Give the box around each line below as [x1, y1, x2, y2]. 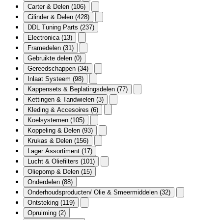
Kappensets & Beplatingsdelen [27, 85, 117, 93]
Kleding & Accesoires [27, 106, 91, 113]
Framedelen [27, 44, 63, 52]
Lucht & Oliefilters [27, 157, 81, 165]
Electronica [27, 33, 61, 41]
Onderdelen [27, 178, 62, 186]
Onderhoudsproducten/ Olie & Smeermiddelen [27, 188, 160, 196]
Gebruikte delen [27, 54, 74, 62]
